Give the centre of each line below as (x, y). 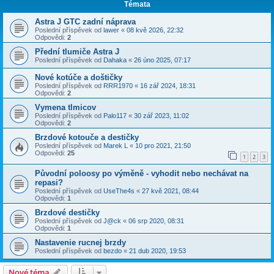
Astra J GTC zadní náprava (85, 22)
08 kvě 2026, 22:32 (155, 30)
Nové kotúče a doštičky (79, 78)
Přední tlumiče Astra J (77, 52)
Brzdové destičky (67, 212)
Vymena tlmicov (65, 108)
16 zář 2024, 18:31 (168, 86)
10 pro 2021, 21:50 (163, 146)
